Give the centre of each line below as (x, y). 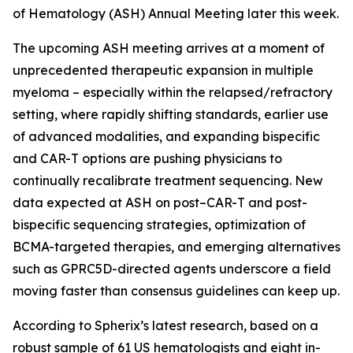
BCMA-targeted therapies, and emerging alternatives (176, 247)
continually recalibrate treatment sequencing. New (168, 180)
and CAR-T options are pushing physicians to (147, 158)
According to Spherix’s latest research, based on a (165, 325)
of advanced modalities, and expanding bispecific (166, 136)
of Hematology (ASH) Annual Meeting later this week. (176, 13)
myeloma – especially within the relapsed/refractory (173, 92)
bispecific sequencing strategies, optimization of (159, 225)
